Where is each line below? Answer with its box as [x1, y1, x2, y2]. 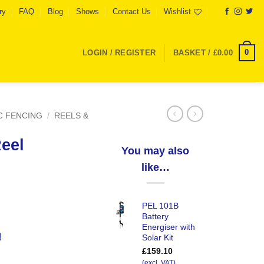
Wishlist [163, 7, 191, 16]
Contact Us [112, 7, 151, 16]
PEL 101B [142, 201, 179, 211]
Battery [142, 212, 169, 222]
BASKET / [173, 48, 213, 57]
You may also [121, 144, 189, 157]
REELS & [54, 111, 89, 120]
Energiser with [142, 222, 195, 232]
